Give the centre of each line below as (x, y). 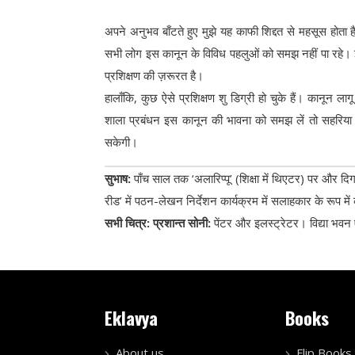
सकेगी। (121, 142)
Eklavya (131, 317)
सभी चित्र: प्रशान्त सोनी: (158, 223)
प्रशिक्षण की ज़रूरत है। (154, 76)
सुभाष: (118, 179)
